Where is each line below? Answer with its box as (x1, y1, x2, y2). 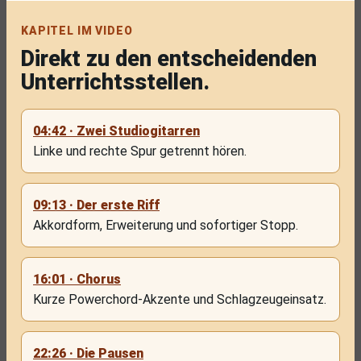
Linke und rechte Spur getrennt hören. (33, 143, 247, 159)
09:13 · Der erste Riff (33, 197, 160, 213)
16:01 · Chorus (33, 272, 121, 287)
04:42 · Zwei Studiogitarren (33, 123, 200, 139)
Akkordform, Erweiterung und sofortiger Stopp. (33, 218, 298, 233)
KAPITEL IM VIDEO (21, 24, 133, 37)
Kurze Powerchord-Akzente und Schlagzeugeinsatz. (33, 292, 326, 307)
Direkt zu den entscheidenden (21, 46, 317, 72)
